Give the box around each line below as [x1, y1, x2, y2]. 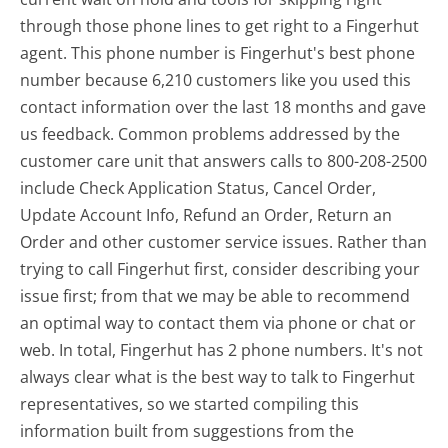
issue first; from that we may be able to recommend [20, 284, 411, 307]
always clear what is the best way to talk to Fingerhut [20, 365, 416, 388]
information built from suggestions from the [20, 419, 355, 442]
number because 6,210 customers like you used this [20, 68, 412, 91]
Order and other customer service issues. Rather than [20, 230, 428, 253]
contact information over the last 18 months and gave [20, 95, 427, 118]
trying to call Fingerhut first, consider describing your [20, 257, 421, 280]
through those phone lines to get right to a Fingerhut [20, 14, 420, 37]
